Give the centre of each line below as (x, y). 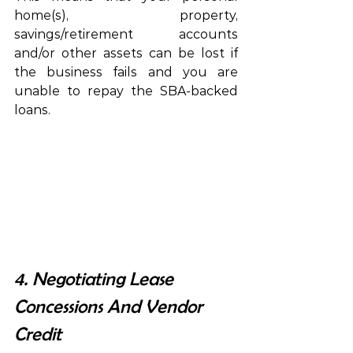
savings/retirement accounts (126, 35)
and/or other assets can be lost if (126, 54)
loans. (32, 110)
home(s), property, (126, 16)
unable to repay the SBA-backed (126, 91)
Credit (38, 334)
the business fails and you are (126, 72)
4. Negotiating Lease (96, 279)
